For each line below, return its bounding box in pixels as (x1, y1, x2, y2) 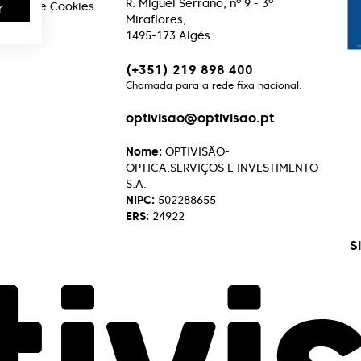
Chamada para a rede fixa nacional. (126, 79, 302, 91)
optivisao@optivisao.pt (126, 110, 274, 126)
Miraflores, (126, 12, 186, 27)
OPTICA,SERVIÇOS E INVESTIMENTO (126, 160, 318, 175)
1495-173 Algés (126, 28, 210, 43)
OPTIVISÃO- (162, 144, 230, 159)
